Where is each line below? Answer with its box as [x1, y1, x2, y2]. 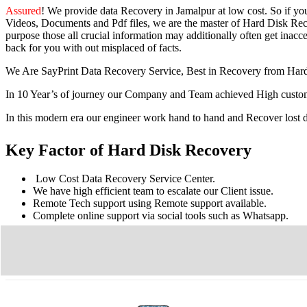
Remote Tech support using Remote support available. [33, 197, 267, 210]
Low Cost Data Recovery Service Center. [33, 173, 215, 185]
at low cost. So [215, 4, 284, 16]
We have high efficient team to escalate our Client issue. [33, 185, 273, 197]
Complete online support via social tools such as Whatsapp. [33, 210, 288, 222]
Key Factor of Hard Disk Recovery [5, 140, 251, 159]
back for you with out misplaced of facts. [5, 41, 182, 53]
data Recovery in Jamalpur [100, 4, 215, 16]
